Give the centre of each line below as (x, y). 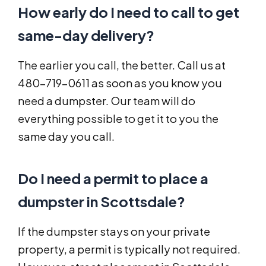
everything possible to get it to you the (118, 118)
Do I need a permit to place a (113, 178)
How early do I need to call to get (129, 12)
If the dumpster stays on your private (114, 231)
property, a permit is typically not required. (129, 249)
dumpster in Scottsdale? (102, 201)
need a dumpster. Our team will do (107, 100)
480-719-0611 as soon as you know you (120, 83)
